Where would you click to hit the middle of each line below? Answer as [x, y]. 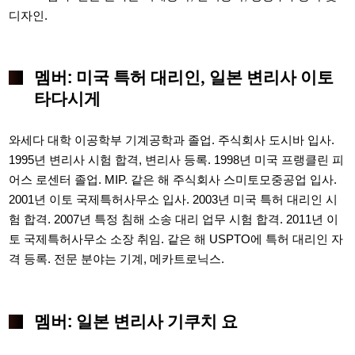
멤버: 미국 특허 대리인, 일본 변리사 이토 [183, 77]
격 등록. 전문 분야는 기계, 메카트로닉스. [117, 259]
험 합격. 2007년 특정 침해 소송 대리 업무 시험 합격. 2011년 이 [174, 219]
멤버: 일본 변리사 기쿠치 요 [136, 321]
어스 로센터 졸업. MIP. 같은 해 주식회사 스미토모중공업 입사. [173, 180]
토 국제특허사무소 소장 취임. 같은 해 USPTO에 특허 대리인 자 [176, 239]
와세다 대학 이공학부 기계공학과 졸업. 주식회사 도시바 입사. [172, 140]
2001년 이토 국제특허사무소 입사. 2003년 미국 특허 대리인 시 [174, 200]
